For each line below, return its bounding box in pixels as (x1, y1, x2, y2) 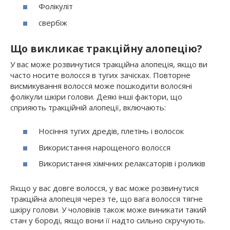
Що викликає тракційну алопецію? (10, 42, 202, 56)
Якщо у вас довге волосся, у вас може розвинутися (10, 183, 199, 194)
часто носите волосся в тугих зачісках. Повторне (10, 69, 190, 80)
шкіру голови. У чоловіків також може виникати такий (10, 204, 206, 215)
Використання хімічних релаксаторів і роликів (39, 158, 205, 169)
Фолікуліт (39, 1, 73, 12)
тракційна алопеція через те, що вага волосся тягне (10, 194, 203, 204)
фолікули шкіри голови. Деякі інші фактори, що (10, 91, 182, 102)
